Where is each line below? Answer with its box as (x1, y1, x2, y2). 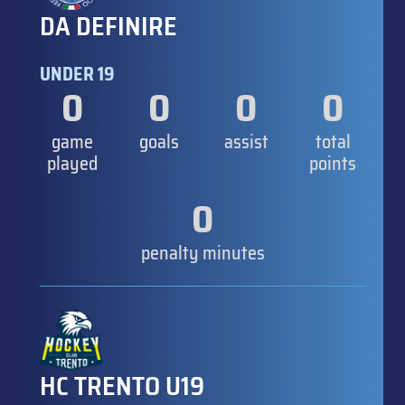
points (309, 148, 356, 178)
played (47, 148, 98, 178)
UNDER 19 (40, 59, 115, 89)
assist (223, 127, 268, 156)
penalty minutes (140, 238, 265, 268)
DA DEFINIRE (40, 5, 177, 46)
